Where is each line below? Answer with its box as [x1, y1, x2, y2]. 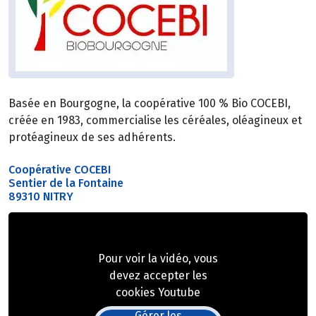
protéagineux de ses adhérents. [8, 130, 176, 145]
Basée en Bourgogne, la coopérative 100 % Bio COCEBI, [8, 97, 291, 111]
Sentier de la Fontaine [8, 176, 123, 190]
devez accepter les [109, 269, 207, 283]
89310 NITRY [8, 190, 73, 204]
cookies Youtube [116, 286, 200, 300]
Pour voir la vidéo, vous [98, 252, 218, 266]
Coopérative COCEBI [8, 163, 114, 177]
